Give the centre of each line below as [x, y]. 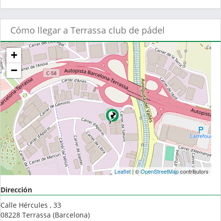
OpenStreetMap [159, 171]
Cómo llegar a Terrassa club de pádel [88, 30]
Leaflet [122, 171]
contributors [193, 171]
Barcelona [71, 215]
